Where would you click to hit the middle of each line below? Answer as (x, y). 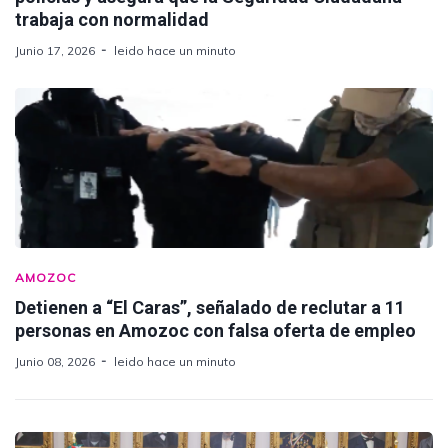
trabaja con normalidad (112, 20)
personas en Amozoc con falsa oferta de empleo (215, 331)
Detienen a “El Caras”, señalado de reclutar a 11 (210, 308)
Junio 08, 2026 (55, 362)
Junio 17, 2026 (55, 51)
